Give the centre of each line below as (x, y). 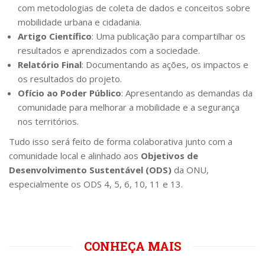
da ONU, (190, 169)
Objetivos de (169, 155)
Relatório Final (50, 64)
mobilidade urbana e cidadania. (80, 22)
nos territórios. (48, 121)
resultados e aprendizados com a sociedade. (109, 50)
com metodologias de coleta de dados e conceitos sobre (134, 7)
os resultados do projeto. (70, 78)
